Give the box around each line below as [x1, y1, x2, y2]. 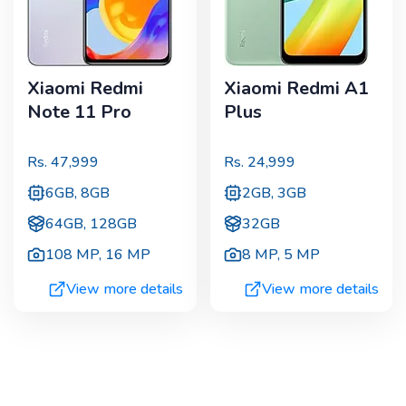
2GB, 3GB [241, 183, 306, 204]
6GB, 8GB [45, 183, 110, 204]
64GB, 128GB [45, 214, 137, 235]
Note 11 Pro [27, 99, 131, 124]
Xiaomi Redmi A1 [223, 75, 369, 101]
